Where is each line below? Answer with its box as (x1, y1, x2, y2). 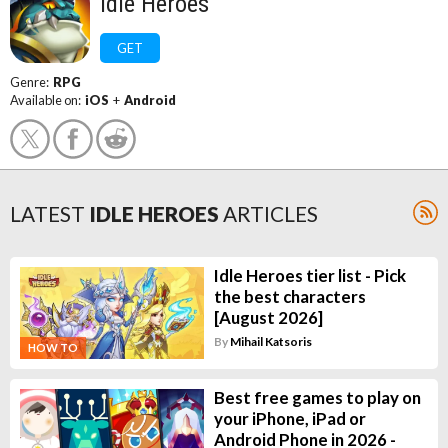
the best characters (213, 286, 366, 307)
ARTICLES (223, 201, 318, 226)
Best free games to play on (213, 386, 421, 408)
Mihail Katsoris (229, 334, 312, 349)
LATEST (10, 201, 85, 226)
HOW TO (28, 340, 78, 354)
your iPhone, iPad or (213, 407, 366, 429)
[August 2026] (213, 307, 323, 328)
